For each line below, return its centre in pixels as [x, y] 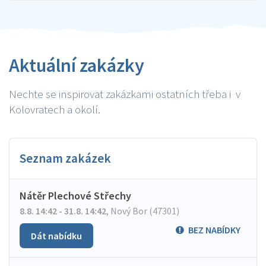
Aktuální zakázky [77, 65]
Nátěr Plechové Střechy [75, 196]
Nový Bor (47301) [144, 211]
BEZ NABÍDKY [214, 230]
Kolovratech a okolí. [55, 109]
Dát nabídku [56, 236]
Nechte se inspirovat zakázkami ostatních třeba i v [125, 94]
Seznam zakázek [65, 158]
